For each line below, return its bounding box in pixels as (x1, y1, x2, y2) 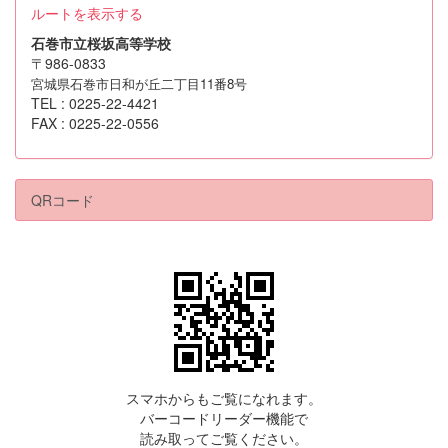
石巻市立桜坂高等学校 (31, 32, 171, 53)
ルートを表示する (31, 2, 143, 23)
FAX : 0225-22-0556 (31, 112, 159, 133)
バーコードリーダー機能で (140, 407, 308, 428)
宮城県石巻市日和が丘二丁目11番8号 (31, 73, 247, 93)
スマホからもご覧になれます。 (126, 387, 322, 408)
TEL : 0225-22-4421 (31, 92, 159, 113)
